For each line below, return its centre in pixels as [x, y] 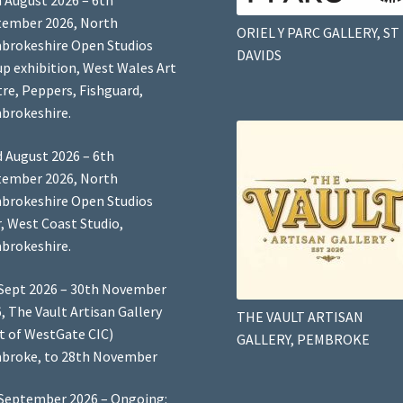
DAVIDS [259, 55]
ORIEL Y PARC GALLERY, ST [318, 33]
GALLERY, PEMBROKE [303, 339]
